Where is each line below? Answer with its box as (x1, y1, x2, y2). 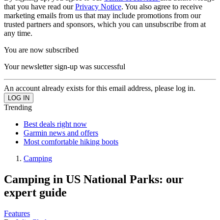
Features (4, 209, 30, 218)
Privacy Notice (75, 2, 121, 11)
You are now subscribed (4, 46, 79, 54)
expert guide (4, 186, 67, 199)
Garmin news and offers (24, 129, 98, 137)
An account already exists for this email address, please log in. (4, 84, 195, 92)
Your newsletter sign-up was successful (4, 62, 125, 71)
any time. (4, 29, 32, 37)
